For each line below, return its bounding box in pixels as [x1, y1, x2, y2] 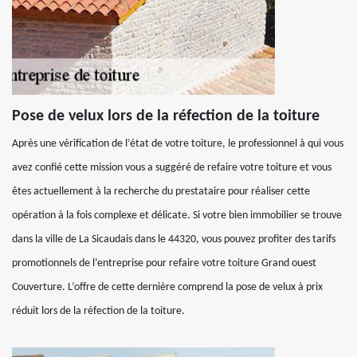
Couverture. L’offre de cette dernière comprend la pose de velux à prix [12, 281, 323, 293]
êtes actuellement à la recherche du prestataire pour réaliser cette [12, 186, 310, 198]
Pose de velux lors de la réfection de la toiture [12, 108, 320, 124]
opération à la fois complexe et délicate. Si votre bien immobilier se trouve [12, 210, 342, 222]
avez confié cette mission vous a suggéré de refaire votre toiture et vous [12, 162, 331, 174]
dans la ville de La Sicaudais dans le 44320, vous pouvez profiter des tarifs [12, 233, 335, 245]
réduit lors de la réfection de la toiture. [12, 305, 185, 317]
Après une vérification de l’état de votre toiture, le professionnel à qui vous [12, 138, 343, 150]
